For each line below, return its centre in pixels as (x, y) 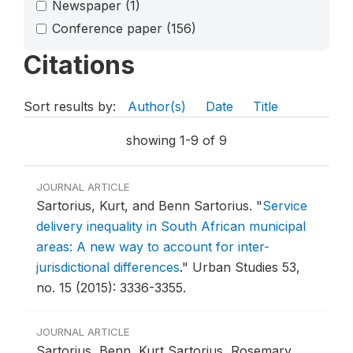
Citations (79, 65)
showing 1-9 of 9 (176, 141)
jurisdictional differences (108, 268)
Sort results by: (72, 107)
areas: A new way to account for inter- (153, 247)
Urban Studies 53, (246, 268)
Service (285, 206)
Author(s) (157, 107)
